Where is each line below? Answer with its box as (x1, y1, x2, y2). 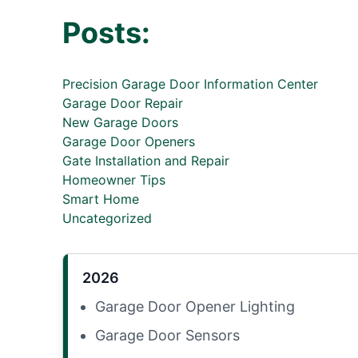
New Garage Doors (62, 114, 178, 130)
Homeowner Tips (62, 172, 165, 188)
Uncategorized (62, 210, 152, 226)
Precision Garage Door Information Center (62, 76, 318, 92)
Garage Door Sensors (94, 327, 240, 344)
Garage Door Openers (62, 133, 195, 149)
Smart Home (62, 191, 139, 207)
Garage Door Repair (62, 95, 183, 111)
